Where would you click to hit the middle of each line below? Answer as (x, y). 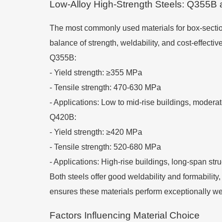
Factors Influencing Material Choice (125, 215)
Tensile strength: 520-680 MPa (108, 147)
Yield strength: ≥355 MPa (98, 73)
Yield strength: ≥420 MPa (98, 132)
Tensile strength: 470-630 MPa (108, 87)
